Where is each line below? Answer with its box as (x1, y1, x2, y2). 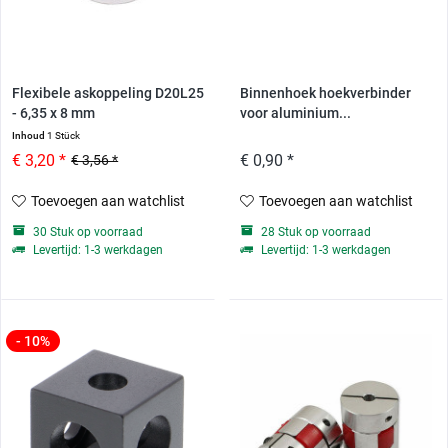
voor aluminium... (239, 105, 351, 123)
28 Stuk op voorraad (257, 225, 371, 240)
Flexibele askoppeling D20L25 (12, 85, 205, 103)
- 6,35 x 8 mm (12, 105, 96, 123)
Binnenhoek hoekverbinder (239, 85, 411, 103)
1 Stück (47, 130, 81, 142)
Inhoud (12, 130, 48, 142)
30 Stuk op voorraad (30, 225, 144, 240)
